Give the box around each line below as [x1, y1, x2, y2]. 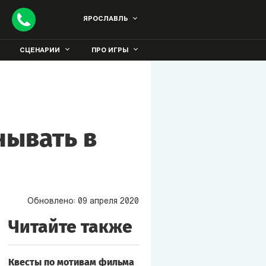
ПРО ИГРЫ [91, 47, 128, 54]
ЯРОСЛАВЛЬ [83, 16, 128, 23]
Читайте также [8, 216, 132, 237]
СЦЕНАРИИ [20, 47, 60, 54]
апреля [89, 197, 118, 206]
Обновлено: [27, 197, 78, 206]
